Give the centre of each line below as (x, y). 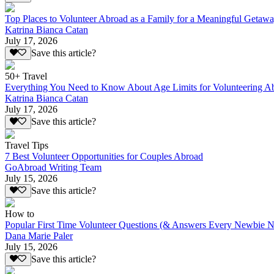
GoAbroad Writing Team (53, 167)
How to (20, 214)
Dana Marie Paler (39, 236)
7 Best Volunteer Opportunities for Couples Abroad (104, 156)
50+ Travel (26, 76)
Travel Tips (27, 145)
